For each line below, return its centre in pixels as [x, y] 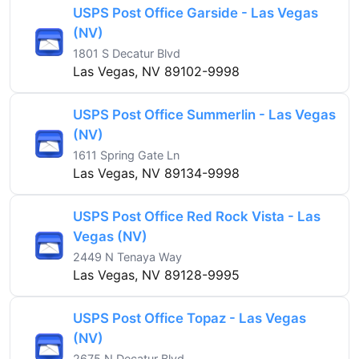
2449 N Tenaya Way [127, 256]
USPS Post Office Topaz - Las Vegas [190, 318]
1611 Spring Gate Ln [126, 155]
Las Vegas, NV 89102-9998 [156, 71]
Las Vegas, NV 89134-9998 [156, 173]
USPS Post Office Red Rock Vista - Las [197, 216]
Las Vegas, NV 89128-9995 [156, 274]
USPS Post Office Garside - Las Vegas [196, 12]
